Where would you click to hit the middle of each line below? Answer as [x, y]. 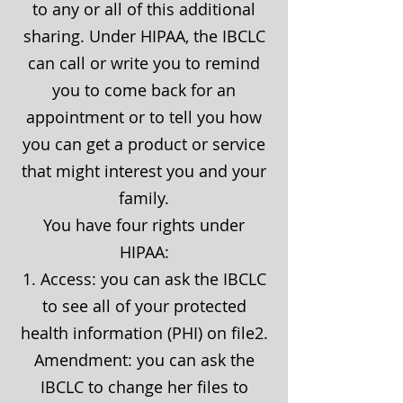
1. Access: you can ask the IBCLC [144, 279]
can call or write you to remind [144, 63]
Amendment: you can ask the [144, 360]
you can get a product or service [144, 144]
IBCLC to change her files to [144, 387]
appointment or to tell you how [144, 117]
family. [144, 198]
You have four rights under [144, 225]
